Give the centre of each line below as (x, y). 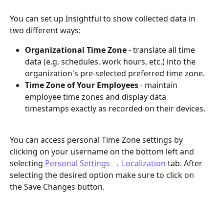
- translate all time (162, 50)
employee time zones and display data (97, 97)
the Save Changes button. (57, 187)
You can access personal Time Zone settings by (97, 140)
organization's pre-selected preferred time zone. (116, 73)
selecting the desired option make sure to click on (103, 175)
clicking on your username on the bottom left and (103, 152)
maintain (162, 85)
